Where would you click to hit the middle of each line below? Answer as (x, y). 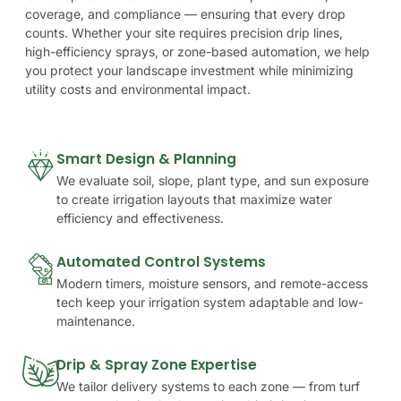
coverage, (55, 14)
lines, (328, 33)
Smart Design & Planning (146, 158)
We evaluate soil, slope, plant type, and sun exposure (213, 180)
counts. (47, 33)
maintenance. (96, 320)
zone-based (213, 52)
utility (41, 90)
